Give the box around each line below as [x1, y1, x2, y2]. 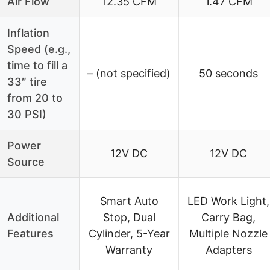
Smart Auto [99, 194, 159, 207]
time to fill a [7, 58, 67, 72]
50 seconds [199, 66, 258, 80]
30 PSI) [7, 107, 46, 121]
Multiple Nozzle [189, 227, 268, 240]
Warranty [105, 243, 152, 256]
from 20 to [7, 91, 63, 104]
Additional [7, 210, 59, 224]
